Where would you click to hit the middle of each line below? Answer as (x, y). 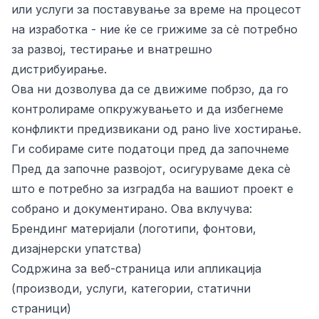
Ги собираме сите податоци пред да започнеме (150, 149)
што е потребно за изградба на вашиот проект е (152, 189)
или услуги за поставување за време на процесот (156, 9)
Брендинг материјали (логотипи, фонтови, (134, 229)
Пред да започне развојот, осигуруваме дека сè (151, 169)
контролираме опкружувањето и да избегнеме (147, 109)
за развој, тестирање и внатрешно (112, 49)
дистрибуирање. (59, 69)
